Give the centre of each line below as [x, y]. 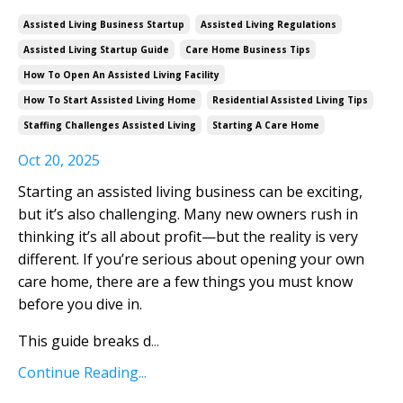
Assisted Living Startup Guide [96, 50]
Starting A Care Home [266, 125]
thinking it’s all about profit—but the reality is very [188, 237]
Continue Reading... [82, 373]
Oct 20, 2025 [59, 161]
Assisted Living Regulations [269, 25]
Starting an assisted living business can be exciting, [190, 192]
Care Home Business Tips [248, 50]
